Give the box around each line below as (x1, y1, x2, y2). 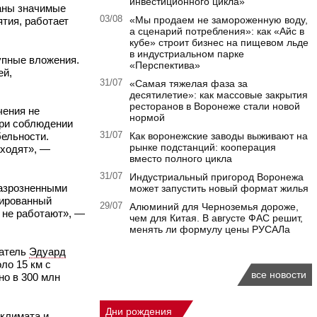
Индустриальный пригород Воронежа (129, 171, 304, 183)
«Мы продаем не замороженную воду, (129, 14, 308, 26)
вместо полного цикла (129, 153, 232, 165)
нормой (129, 112, 165, 124)
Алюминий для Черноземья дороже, (129, 201, 299, 213)
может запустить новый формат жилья (129, 183, 309, 195)
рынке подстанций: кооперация (129, 142, 276, 154)
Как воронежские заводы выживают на (129, 130, 308, 142)
